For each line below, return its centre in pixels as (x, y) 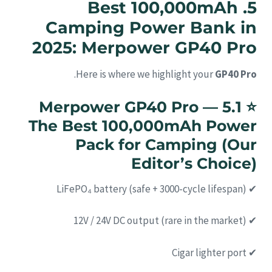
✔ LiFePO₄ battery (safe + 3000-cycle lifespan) (252, 189)
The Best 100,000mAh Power (143, 126)
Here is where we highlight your (145, 74)
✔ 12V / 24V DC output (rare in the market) (252, 221)
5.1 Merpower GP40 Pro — (128, 107)
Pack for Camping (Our (166, 145)
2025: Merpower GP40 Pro (144, 48)
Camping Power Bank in (151, 28)
